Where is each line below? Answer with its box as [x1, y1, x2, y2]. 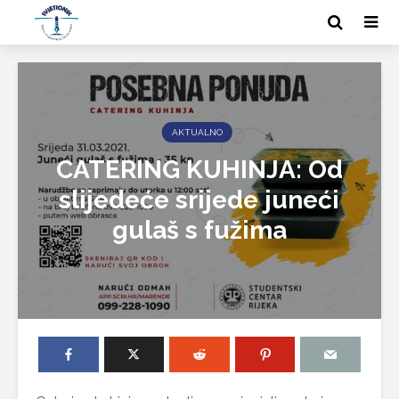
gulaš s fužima [111, 216, 287, 246]
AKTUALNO [171, 127, 223, 138]
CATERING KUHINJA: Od [55, 155, 343, 185]
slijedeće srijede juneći [59, 185, 340, 216]
